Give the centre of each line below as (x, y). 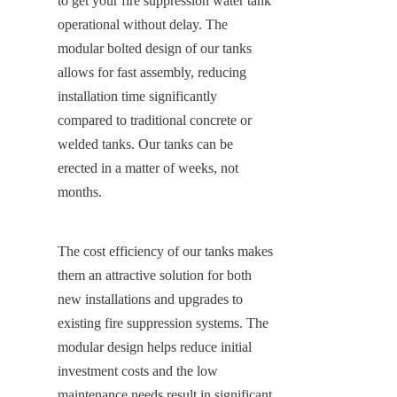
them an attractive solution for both (155, 275)
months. (80, 191)
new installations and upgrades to (150, 299)
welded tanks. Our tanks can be (145, 144)
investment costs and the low (138, 370)
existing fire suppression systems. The (163, 323)
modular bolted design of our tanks (155, 48)
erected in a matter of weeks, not (148, 167)
